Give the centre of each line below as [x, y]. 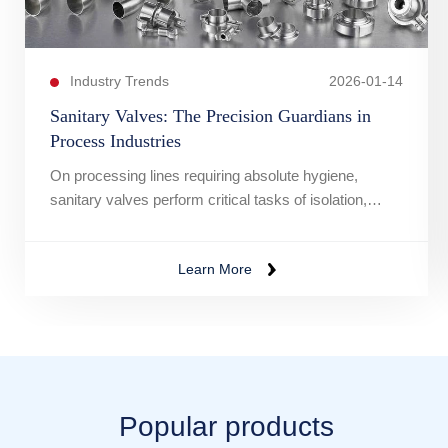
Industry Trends [119, 80]
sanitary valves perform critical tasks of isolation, [208, 199]
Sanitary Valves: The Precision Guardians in [210, 115]
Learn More [214, 268]
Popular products [227, 426]
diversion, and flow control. [136, 223]
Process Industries [115, 140]
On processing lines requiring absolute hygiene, [204, 175]
